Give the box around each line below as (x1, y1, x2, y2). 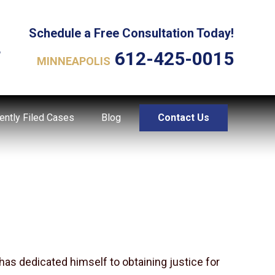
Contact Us (157, 112, 209, 123)
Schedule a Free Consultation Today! (28, 25, 234, 41)
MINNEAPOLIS (36, 54, 110, 68)
